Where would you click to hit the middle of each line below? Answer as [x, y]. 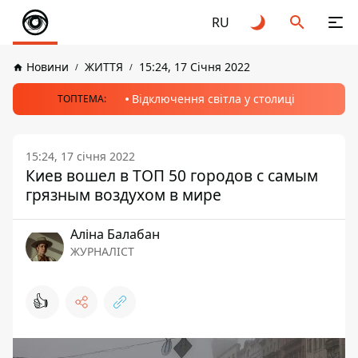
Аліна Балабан [115, 234]
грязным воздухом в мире [123, 195]
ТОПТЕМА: [82, 99]
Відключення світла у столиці [213, 99]
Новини [48, 67]
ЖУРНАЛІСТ [102, 251]
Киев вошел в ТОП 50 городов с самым [172, 175]
